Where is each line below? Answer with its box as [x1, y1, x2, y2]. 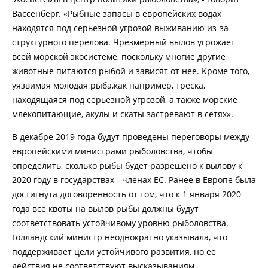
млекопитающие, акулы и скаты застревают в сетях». [12, 108, 233, 120]
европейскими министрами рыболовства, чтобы [12, 145, 213, 157]
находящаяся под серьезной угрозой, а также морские [12, 93, 237, 105]
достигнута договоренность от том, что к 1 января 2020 [12, 188, 241, 200]
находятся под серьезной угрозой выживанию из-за [12, 22, 229, 33]
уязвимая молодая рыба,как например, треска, [12, 79, 205, 91]
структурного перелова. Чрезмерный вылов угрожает [12, 36, 235, 48]
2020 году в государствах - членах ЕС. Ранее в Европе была [12, 173, 256, 185]
